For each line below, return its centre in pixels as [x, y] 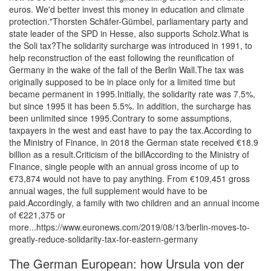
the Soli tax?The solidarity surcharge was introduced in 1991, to [131, 46]
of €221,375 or [37, 215]
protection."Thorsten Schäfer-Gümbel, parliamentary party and [129, 21]
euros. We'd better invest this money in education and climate [127, 9]
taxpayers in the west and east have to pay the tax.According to [130, 130]
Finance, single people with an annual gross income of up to [124, 167]
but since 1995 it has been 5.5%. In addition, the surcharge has [130, 106]
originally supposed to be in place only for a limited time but [122, 82]
